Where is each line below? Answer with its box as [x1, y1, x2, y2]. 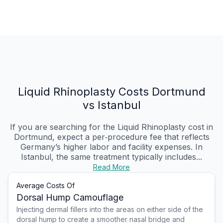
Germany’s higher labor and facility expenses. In [20, 142, 203, 152]
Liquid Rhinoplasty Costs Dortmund [17, 85, 206, 99]
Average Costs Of [16, 181, 75, 190]
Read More [93, 163, 130, 172]
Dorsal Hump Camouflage [16, 192, 123, 203]
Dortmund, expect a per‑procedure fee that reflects [13, 132, 210, 142]
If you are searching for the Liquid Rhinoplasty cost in [10, 122, 213, 132]
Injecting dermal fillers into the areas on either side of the [16, 205, 203, 214]
